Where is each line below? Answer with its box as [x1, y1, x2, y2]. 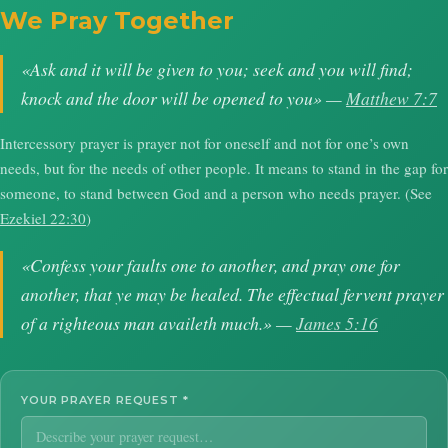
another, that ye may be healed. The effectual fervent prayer [21, 282, 444, 307]
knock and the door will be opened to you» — [21, 86, 346, 111]
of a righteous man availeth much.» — [21, 311, 296, 336]
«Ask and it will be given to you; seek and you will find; [21, 57, 413, 82]
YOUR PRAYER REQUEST [21, 393, 183, 408]
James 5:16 [296, 311, 378, 336]
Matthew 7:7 [346, 86, 437, 111]
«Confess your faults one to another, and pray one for [21, 253, 400, 278]
